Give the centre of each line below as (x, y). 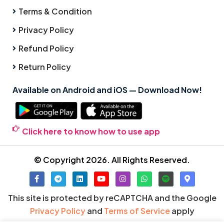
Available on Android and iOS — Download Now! (107, 89)
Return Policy (45, 66)
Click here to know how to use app (91, 131)
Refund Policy (46, 48)
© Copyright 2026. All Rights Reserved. (112, 159)
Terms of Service (137, 210)
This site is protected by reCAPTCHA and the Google (112, 197)
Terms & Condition (55, 11)
